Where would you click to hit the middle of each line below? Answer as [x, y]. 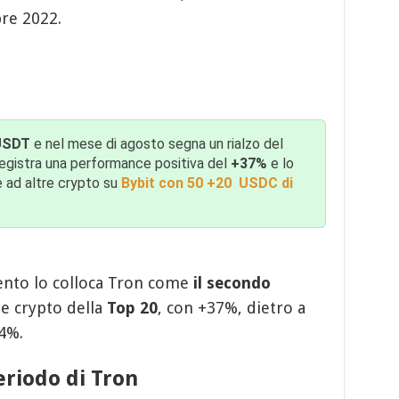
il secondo [232, 282]
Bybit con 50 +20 [178, 183]
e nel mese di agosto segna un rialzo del [156, 143]
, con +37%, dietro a [231, 307]
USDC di [265, 183]
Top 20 [132, 307]
